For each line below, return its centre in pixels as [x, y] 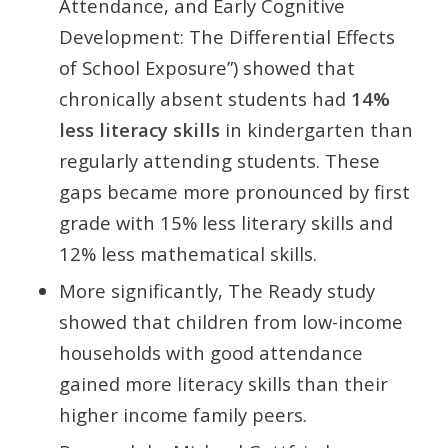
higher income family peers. [182, 414]
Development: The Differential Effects [226, 36]
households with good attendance [210, 352]
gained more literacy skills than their [223, 383]
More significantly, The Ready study [216, 290]
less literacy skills [139, 129]
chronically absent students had [204, 98]
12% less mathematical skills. [187, 253]
